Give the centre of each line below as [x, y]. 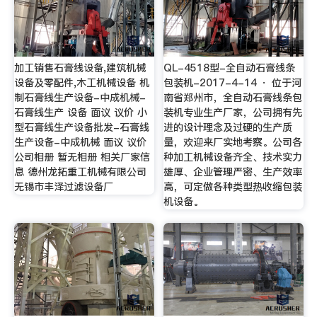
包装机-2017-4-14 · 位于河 [233, 82]
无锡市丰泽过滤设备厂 [63, 186]
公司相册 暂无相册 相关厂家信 [82, 157]
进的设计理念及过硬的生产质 [228, 127]
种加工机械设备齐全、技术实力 [233, 157]
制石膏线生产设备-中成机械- [80, 97]
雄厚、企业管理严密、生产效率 [233, 172]
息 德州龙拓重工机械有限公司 [80, 172]
